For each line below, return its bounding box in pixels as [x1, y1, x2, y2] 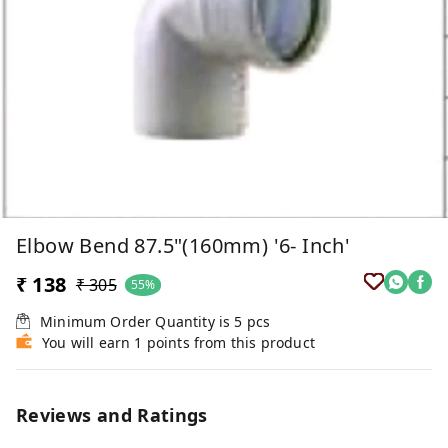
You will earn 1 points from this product [42, 332, 315, 352]
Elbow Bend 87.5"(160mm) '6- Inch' [16, 231, 351, 259]
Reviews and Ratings [16, 402, 208, 427]
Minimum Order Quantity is [40, 311, 235, 331]
